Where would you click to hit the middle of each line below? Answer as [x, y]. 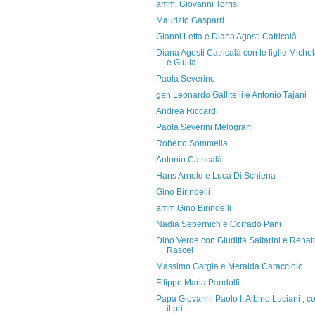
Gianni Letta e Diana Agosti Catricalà [226, 37]
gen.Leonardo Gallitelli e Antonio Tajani [231, 95]
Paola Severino [185, 79]
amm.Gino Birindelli [193, 208]
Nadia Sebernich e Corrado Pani [218, 224]
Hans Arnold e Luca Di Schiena [216, 176]
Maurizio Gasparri [190, 20]
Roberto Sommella [192, 143]
